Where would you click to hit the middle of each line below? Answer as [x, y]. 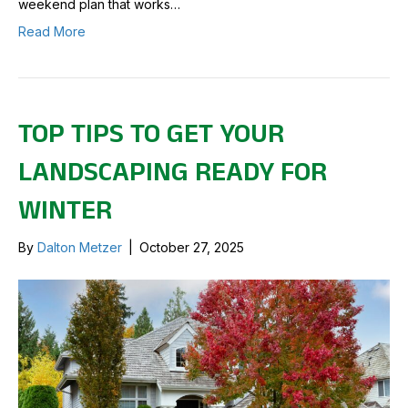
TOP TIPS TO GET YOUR [151, 133]
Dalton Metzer [80, 247]
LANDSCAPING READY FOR [173, 171]
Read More [52, 31]
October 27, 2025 [192, 247]
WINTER [65, 209]
